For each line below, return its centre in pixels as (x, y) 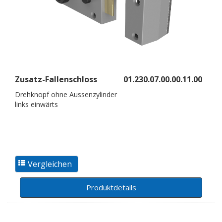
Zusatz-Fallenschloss (56, 79)
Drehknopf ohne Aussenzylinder (66, 94)
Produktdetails (111, 187)
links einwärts (36, 104)
